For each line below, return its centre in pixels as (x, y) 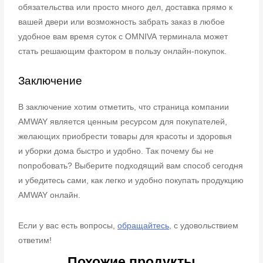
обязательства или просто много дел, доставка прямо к (126, 7)
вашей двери (45, 22)
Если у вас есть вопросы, (68, 226)
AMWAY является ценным (70, 122)
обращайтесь (144, 226)
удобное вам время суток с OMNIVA (89, 36)
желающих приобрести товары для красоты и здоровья (125, 137)
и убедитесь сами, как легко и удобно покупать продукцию (131, 181)
